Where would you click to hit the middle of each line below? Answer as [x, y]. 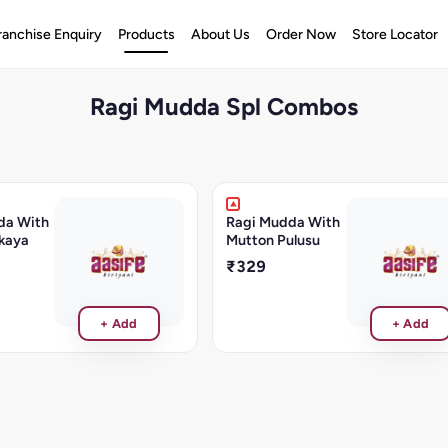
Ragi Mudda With [283, 221]
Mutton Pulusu [273, 239]
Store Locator [394, 34]
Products [146, 34]
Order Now [300, 34]
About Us [220, 34]
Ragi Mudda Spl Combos [224, 106]
